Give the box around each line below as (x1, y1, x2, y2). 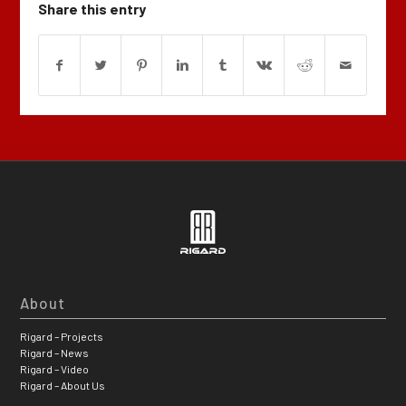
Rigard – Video (20, 362, 90, 376)
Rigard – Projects (20, 330, 104, 343)
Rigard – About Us (20, 379, 106, 392)
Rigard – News (20, 346, 90, 360)
